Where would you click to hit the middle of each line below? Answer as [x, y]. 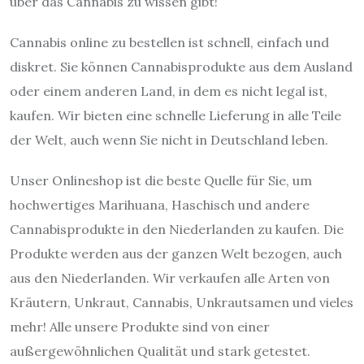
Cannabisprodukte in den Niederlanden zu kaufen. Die [177, 229]
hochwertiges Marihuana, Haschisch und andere [160, 204]
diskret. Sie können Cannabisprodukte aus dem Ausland [181, 66]
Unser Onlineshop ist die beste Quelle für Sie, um [161, 180]
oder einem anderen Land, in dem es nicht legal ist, [169, 91]
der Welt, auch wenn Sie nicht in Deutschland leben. [169, 139]
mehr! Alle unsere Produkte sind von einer [140, 326]
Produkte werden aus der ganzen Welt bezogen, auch [176, 253]
